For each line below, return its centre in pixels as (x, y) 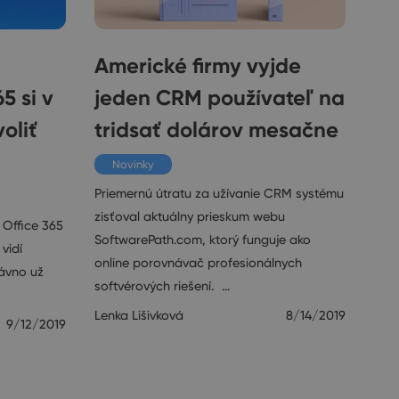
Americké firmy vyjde (198, 65)
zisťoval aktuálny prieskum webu (190, 216)
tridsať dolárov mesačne (216, 129)
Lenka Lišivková (139, 315)
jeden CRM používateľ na (220, 97)
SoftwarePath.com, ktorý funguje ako (203, 239)
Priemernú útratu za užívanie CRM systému (219, 193)
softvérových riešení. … (162, 285)
